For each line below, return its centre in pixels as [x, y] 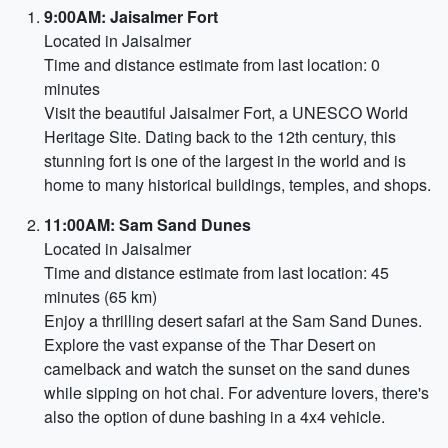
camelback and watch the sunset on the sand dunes [227, 368]
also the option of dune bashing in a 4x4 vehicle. [214, 416]
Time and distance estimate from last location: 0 [212, 64]
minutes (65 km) [100, 296]
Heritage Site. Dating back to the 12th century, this [220, 136]
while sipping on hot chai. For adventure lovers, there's [236, 392]
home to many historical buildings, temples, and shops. [237, 184]
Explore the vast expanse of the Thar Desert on [210, 344]
